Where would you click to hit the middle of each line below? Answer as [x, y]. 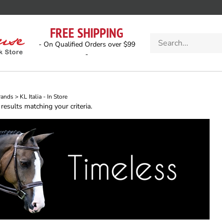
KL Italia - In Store [44, 97]
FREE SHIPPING [87, 33]
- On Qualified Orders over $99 [87, 44]
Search [161, 37]
